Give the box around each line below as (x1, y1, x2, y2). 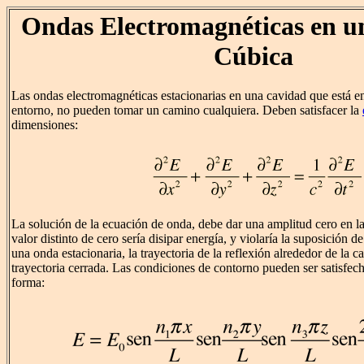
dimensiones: (11, 118, 78, 132)
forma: (11, 275, 45, 290)
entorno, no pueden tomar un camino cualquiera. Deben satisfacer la (11, 103, 362, 118)
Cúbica (214, 41, 293, 71)
